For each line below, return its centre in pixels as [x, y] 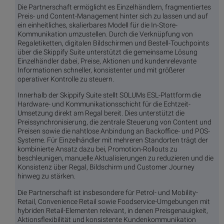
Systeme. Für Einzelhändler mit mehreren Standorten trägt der [113, 140]
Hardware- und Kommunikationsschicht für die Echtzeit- [104, 104]
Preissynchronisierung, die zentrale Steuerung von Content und [114, 122]
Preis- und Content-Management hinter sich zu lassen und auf [113, 16]
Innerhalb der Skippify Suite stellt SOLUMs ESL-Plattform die [109, 95]
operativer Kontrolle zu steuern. [66, 79]
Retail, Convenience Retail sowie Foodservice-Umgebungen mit [114, 201]
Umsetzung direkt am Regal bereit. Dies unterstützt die [101, 113]
